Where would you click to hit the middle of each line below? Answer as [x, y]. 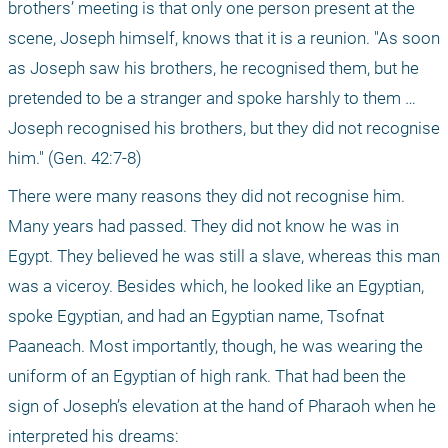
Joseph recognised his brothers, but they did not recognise [224, 128]
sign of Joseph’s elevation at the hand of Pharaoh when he [222, 406]
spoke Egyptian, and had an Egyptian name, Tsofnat [196, 316]
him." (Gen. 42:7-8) [75, 158]
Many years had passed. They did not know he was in [203, 226]
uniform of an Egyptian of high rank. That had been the [207, 376]
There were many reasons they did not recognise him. [206, 196]
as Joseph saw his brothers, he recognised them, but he [213, 68]
